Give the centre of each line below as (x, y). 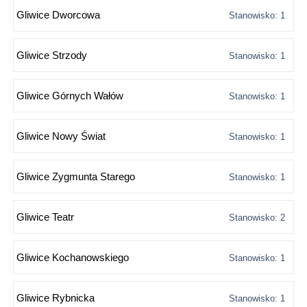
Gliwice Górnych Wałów (70, 96)
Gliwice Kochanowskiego (73, 258)
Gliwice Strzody (52, 56)
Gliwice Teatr (45, 217)
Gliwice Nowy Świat (61, 136)
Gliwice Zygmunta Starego (76, 177)
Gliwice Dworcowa (58, 15)
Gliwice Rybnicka (56, 298)
